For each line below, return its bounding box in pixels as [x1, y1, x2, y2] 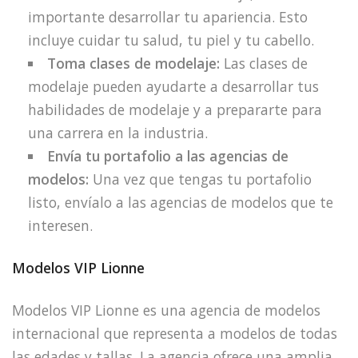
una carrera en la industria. [28, 123, 208, 143]
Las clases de [224, 54, 308, 74]
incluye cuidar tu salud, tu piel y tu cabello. [28, 30, 314, 50]
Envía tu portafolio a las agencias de [47, 146, 289, 166]
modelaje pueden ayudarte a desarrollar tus [28, 77, 319, 97]
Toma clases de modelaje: [47, 54, 221, 74]
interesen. [28, 216, 93, 236]
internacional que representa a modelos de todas [12, 323, 337, 343]
